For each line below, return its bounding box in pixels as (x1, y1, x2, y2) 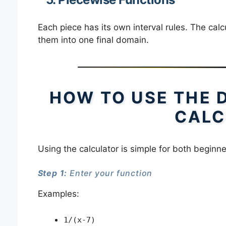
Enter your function (67, 167, 153, 178)
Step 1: (37, 167, 68, 178)
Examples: (37, 189, 79, 199)
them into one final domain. (37, 35, 149, 45)
